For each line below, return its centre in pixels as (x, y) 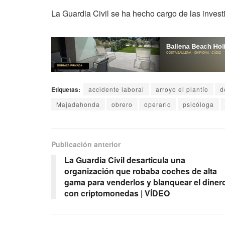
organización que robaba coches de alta (141, 171)
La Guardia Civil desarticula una (125, 160)
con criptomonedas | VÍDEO (117, 193)
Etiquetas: (66, 90)
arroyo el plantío (182, 89)
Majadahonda (78, 104)
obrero (122, 104)
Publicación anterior (86, 144)
